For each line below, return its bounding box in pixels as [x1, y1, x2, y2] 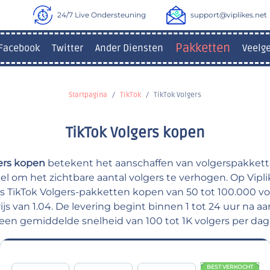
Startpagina [69, 90, 107, 99]
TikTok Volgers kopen [66, 124, 204, 142]
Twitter [51, 42, 83, 54]
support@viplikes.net [190, 10, 267, 19]
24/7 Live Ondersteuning [57, 10, 146, 19]
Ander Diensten [95, 42, 163, 54]
